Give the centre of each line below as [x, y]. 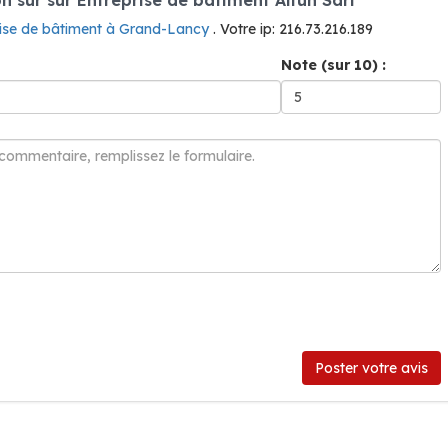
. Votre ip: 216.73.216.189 [293, 29]
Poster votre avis [371, 368]
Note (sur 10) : [333, 65]
